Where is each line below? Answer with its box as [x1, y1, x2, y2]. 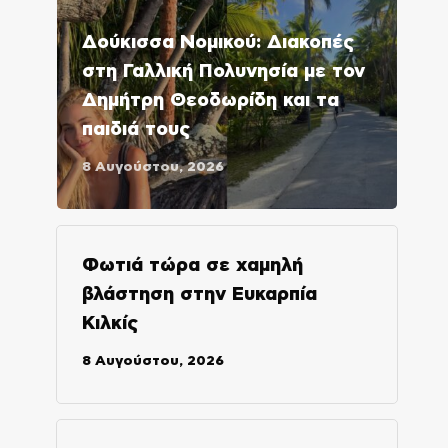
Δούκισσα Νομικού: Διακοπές [81, 32, 354, 52]
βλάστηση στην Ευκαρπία [81, 284, 317, 304]
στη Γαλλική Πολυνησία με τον [81, 61, 365, 81]
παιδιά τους [81, 119, 190, 139]
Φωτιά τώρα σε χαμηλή [81, 255, 303, 275]
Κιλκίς [81, 313, 138, 333]
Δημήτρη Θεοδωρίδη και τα [81, 90, 339, 110]
